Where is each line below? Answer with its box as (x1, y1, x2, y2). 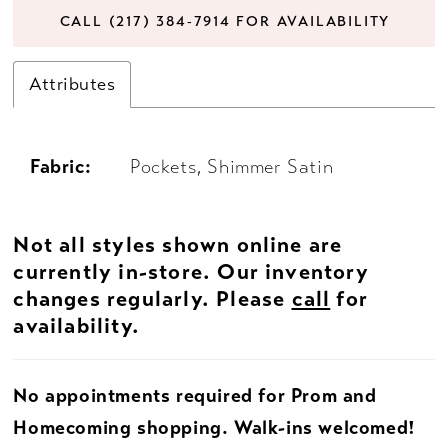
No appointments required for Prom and (13, 383, 377, 408)
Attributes (29, 72, 116, 95)
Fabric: (30, 155, 92, 180)
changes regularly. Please (13, 284, 292, 312)
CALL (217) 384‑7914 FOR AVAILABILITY (59, 11, 391, 30)
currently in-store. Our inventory (13, 257, 369, 285)
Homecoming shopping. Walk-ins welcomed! (13, 415, 416, 440)
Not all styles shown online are (13, 230, 343, 258)
